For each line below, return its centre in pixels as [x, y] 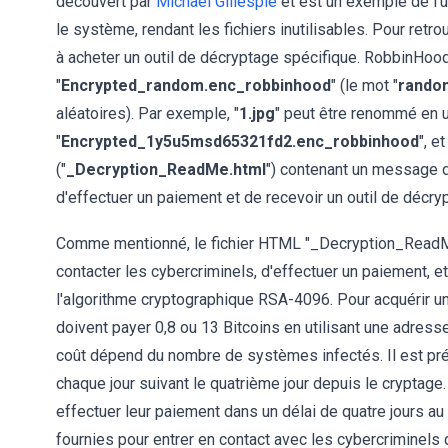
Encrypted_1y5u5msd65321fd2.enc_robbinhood [240, 141]
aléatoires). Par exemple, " [147, 113]
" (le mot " [364, 85]
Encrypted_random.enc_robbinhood [196, 85]
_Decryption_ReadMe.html [166, 169]
